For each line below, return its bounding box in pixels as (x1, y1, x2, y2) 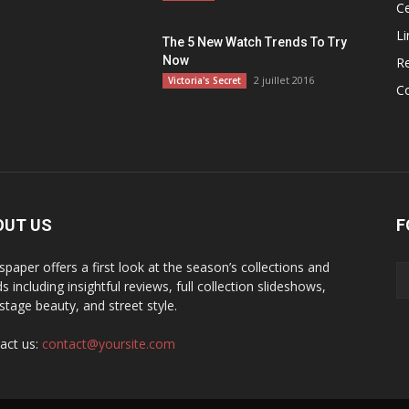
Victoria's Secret (168, 74, 241, 87)
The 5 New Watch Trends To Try (163, 35, 347, 49)
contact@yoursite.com (42, 335, 175, 352)
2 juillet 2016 (254, 73, 314, 87)
